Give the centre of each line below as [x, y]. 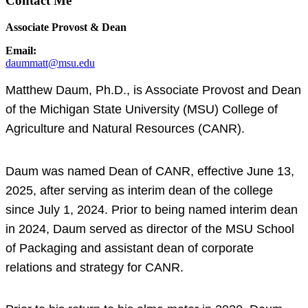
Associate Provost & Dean [66, 27]
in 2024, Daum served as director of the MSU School [150, 229]
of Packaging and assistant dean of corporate [130, 248]
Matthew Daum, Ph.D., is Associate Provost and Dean [153, 90]
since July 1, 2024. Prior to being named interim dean [152, 209]
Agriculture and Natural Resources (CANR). [125, 129]
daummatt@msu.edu [50, 63]
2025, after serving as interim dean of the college [139, 190]
